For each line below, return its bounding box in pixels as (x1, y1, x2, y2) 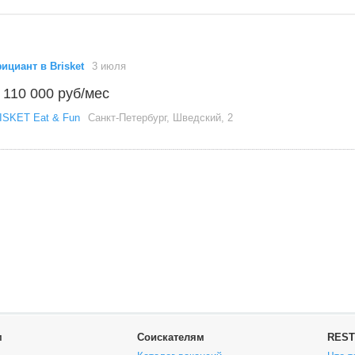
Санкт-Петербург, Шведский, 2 (88, 112, 233, 124)
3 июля (92, 60, 126, 72)
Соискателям (137, 331, 204, 343)
